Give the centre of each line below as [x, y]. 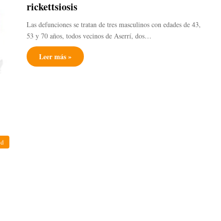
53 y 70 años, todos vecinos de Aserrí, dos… [89, 36]
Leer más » [55, 56]
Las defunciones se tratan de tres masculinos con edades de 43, [114, 24]
